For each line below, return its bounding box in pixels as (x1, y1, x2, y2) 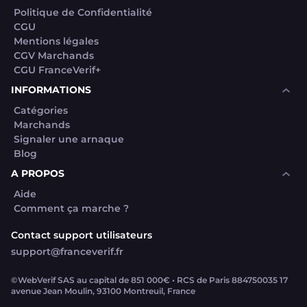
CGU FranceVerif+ (14, 64, 101, 76)
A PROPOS (11, 167, 64, 180)
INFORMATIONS (11, 84, 91, 96)
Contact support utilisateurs (11, 229, 152, 241)
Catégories (14, 104, 68, 116)
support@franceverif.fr (11, 245, 123, 258)
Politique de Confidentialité (14, 6, 152, 19)
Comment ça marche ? (14, 202, 129, 214)
